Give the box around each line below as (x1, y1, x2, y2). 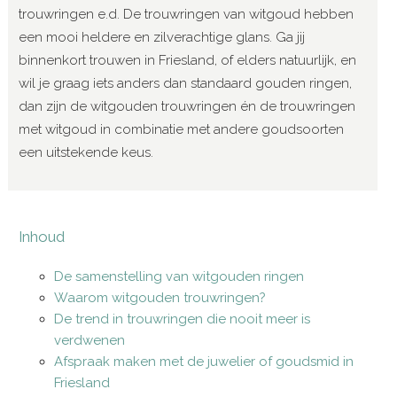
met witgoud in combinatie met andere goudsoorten (19, 121, 345, 137)
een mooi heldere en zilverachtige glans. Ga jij (19, 28, 306, 45)
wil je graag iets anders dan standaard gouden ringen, (19, 74, 353, 91)
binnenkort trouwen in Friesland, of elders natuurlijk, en (19, 51, 357, 68)
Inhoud (19, 228, 66, 246)
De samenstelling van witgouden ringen (54, 268, 305, 284)
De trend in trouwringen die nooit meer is (54, 310, 311, 327)
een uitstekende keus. (19, 144, 154, 160)
